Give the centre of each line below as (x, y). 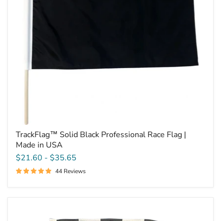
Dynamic (30, 209)
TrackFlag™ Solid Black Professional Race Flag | (101, 134)
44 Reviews (70, 171)
